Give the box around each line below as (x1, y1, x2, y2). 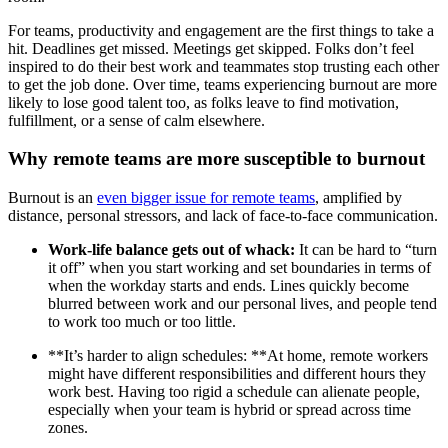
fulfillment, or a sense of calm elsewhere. (8, 111, 265, 129)
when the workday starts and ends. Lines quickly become (48, 277, 409, 295)
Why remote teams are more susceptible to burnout (8, 148, 425, 170)
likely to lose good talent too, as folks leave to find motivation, (8, 93, 399, 111)
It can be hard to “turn (295, 241, 437, 259)
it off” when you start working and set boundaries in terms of (48, 259, 431, 277)
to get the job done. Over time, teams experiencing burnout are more (8, 75, 437, 93)
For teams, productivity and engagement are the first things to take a (8, 21, 434, 39)
